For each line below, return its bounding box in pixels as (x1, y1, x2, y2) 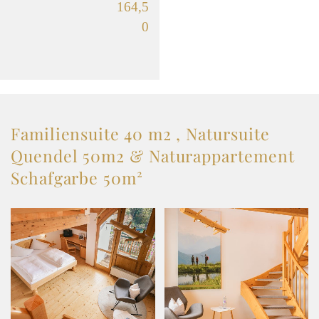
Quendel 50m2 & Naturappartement (11, 145, 295, 167)
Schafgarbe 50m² (11, 167, 143, 189)
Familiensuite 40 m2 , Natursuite (11, 122, 270, 145)
